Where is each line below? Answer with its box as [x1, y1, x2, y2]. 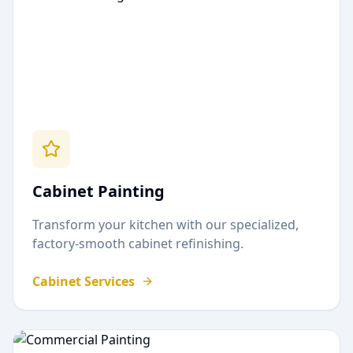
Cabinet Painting [32, 180, 165, 202]
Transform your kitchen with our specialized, [32, 216, 299, 233]
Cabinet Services [32, 273, 135, 290]
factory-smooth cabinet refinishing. [32, 235, 243, 252]
